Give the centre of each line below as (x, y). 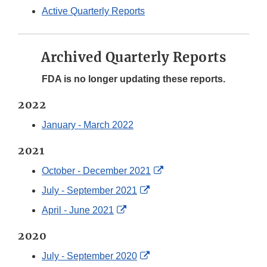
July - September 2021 (89, 191)
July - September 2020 (89, 256)
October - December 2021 (96, 171)
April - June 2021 (78, 210)
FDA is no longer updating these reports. (133, 79)
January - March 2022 (88, 125)
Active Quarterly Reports (93, 11)
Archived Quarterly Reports (133, 58)
